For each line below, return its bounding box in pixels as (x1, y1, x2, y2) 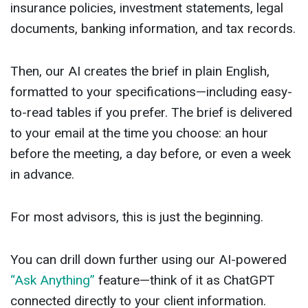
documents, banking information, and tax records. (10, 21, 296, 37)
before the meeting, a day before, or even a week (10, 146, 291, 162)
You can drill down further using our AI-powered (10, 252, 287, 268)
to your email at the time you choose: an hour (10, 125, 268, 142)
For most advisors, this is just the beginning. (10, 209, 263, 225)
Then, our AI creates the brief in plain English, (10, 63, 269, 80)
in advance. (10, 166, 74, 183)
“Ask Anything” (10, 272, 95, 289)
